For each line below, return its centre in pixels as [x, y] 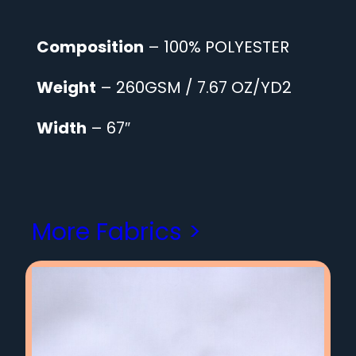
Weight [66, 88]
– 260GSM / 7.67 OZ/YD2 [194, 88]
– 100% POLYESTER [217, 47]
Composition [90, 47]
